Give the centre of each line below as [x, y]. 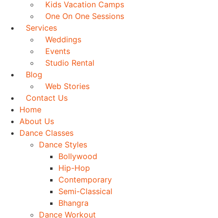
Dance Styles [63, 145]
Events [58, 51]
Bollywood [78, 156]
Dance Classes [46, 133]
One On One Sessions [85, 16]
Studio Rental [70, 63]
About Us [37, 121]
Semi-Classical [85, 191]
